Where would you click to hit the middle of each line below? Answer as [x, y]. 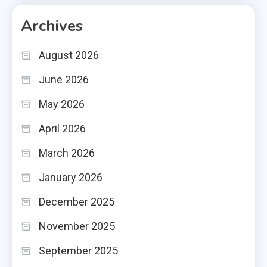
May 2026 [62, 104]
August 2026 [69, 55]
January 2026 [71, 177]
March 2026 [67, 153]
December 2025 [77, 201]
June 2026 [64, 79]
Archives [52, 26]
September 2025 [78, 250]
